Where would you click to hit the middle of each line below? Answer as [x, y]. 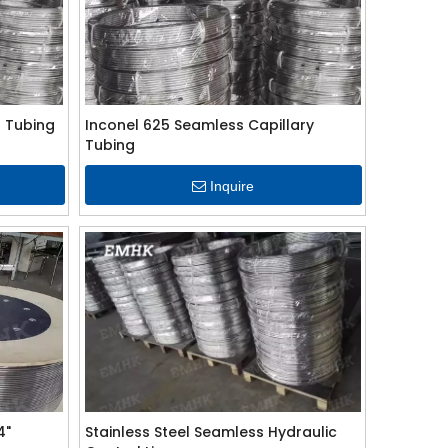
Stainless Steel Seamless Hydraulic [210, 432]
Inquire [232, 186]
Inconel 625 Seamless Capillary [199, 125]
